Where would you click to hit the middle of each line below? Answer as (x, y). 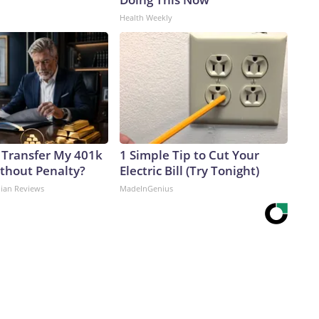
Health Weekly (146, 18)
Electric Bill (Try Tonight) (189, 171)
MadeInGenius (146, 189)
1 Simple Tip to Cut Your (189, 155)
